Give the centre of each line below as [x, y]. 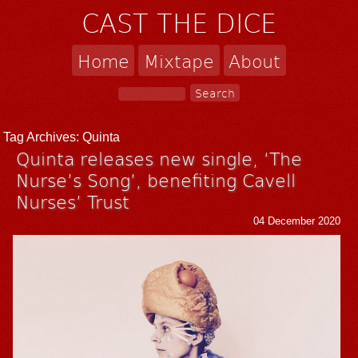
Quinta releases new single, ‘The [159, 157]
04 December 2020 [297, 221]
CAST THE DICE [179, 23]
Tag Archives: [43, 137]
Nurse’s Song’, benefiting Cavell [156, 179]
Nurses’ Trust [73, 201]
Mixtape [179, 60]
